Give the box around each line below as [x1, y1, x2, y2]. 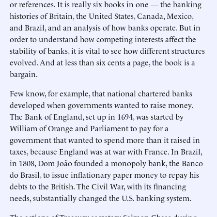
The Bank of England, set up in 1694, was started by [10, 111, 184, 122]
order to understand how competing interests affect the [10, 33, 196, 44]
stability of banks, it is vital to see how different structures [10, 45, 205, 56]
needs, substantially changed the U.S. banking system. [10, 192, 191, 203]
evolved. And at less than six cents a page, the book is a [10, 57, 195, 67]
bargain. [10, 68, 38, 79]
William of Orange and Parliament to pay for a [10, 123, 169, 133]
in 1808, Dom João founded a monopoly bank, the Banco [10, 157, 203, 168]
